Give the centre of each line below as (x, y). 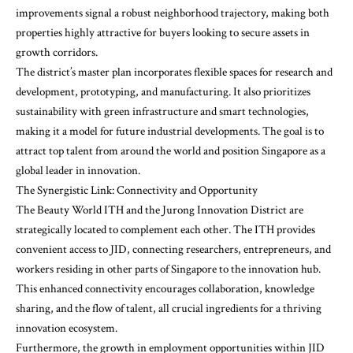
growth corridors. (57, 53)
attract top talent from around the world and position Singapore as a (171, 151)
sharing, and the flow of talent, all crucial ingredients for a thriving (169, 309)
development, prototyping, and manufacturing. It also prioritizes (163, 92)
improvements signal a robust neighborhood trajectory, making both (173, 13)
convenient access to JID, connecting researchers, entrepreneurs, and (173, 250)
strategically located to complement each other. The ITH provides (165, 230)
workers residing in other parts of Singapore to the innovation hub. (168, 269)
